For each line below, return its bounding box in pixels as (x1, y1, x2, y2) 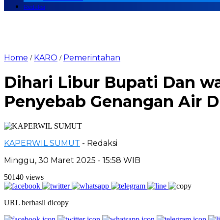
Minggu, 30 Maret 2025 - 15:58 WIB (4, 155, 140, 165)
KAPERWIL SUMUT (4, 138, 80, 148)
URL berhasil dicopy (4, 198, 69, 207)
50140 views (4, 172, 44, 181)
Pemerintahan (63, 53, 120, 62)
